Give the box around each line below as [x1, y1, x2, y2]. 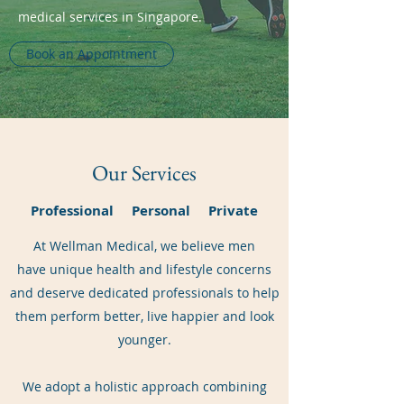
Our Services [92, 159, 197, 187]
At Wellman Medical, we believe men [33, 237, 255, 254]
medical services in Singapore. [18, 8, 202, 25]
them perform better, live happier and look [14, 308, 274, 325]
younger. [117, 331, 171, 348]
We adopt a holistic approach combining [22, 378, 267, 395]
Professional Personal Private [31, 201, 258, 220]
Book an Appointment [26, 45, 157, 62]
